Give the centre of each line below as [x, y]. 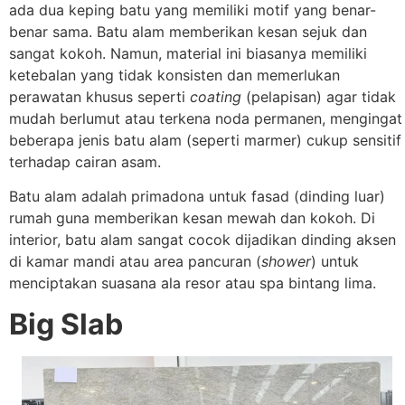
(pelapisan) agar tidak [319, 96]
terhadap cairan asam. [85, 161]
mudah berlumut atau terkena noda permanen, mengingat [206, 118]
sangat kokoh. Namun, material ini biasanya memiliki [188, 53]
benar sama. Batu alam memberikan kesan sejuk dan [188, 31]
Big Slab [66, 324]
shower [286, 262]
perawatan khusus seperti [99, 96]
